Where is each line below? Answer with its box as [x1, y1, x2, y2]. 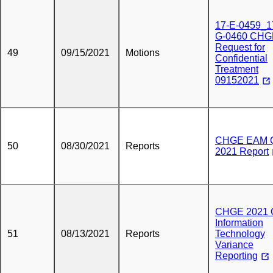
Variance [215, 239, 253, 250]
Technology [215, 229, 265, 239]
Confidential [215, 53, 268, 63]
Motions [126, 48, 160, 58]
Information [215, 218, 263, 228]
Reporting [215, 250, 258, 261]
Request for [215, 42, 265, 52]
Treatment [215, 64, 258, 74]
